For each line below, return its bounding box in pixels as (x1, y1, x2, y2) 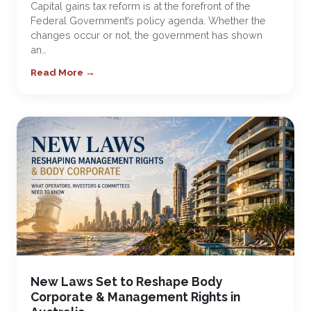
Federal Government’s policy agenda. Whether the (31, 15, 266, 26)
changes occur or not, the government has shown (31, 29, 262, 41)
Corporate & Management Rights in (31, 289, 240, 304)
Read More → (31, 67, 95, 78)
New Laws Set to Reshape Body (31, 274, 223, 289)
